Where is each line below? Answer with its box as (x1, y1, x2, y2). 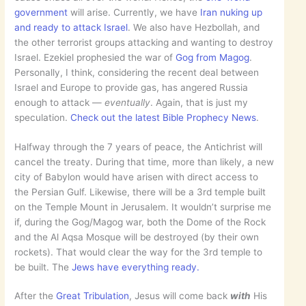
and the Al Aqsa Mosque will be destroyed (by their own (14, 231, 260, 242)
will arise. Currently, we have (68, 7, 201, 18)
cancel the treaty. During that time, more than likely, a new (14, 156, 275, 167)
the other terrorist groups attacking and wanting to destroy (14, 37, 274, 48)
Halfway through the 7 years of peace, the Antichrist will (14, 141, 263, 152)
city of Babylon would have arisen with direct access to (14, 171, 259, 182)
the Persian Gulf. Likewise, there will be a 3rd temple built (14, 186, 266, 197)
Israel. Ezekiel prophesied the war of (14, 52, 176, 64)
